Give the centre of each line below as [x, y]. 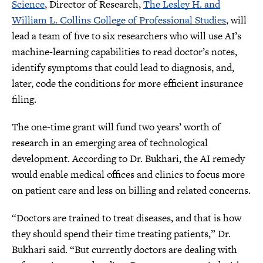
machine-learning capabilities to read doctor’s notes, [124, 52]
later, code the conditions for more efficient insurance [127, 83]
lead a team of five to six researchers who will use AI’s [127, 36]
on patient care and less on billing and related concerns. [131, 190]
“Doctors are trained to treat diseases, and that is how [127, 218]
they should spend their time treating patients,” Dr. [121, 234]
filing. [24, 99]
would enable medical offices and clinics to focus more [128, 174]
